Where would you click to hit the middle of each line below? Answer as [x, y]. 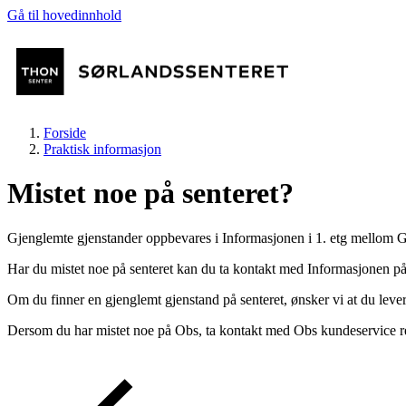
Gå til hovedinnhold [64, 15]
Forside [65, 133]
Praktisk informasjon [102, 149]
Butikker [149, 271]
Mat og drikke [190, 328]
